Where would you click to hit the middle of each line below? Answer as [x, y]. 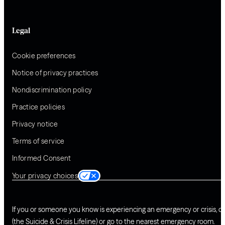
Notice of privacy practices [55, 73]
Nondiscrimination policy [52, 90]
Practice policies [38, 107]
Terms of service [38, 141]
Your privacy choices [45, 176]
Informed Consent [42, 158]
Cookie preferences [44, 56]
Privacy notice [35, 124]
